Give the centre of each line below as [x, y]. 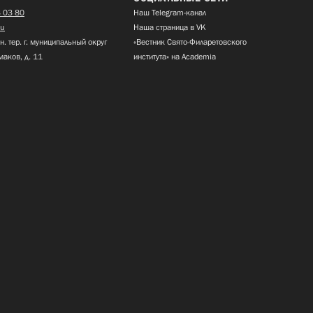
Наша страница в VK [170, 28]
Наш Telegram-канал [170, 13]
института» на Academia [175, 57]
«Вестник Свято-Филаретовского [190, 42]
